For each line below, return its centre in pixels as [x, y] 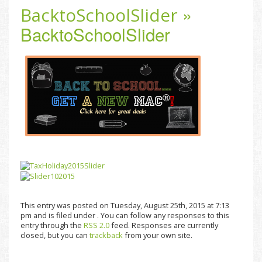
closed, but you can [55, 235]
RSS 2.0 [96, 225]
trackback [106, 235]
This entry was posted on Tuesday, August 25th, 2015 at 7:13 [125, 205]
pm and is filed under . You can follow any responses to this [125, 215]
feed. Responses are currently [164, 225]
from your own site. [158, 235]
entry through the [52, 225]
